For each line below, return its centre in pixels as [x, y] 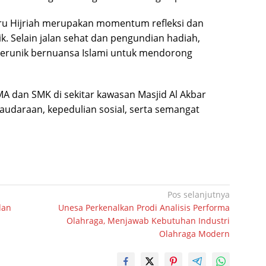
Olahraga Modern [195, 233]
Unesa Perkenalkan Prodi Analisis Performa [144, 207]
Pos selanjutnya [199, 194]
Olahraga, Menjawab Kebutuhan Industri [148, 220]
